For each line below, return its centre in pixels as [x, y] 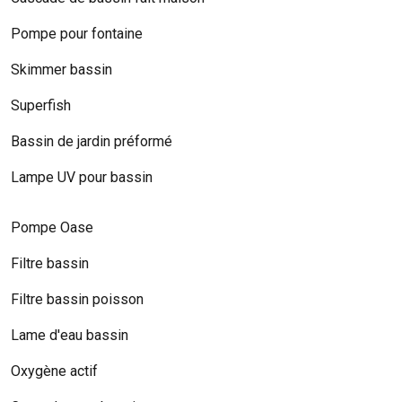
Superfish [41, 105]
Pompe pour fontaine [77, 33]
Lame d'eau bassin [70, 335]
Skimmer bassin [61, 69]
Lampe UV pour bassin [82, 177]
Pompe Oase [52, 227]
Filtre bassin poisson [77, 299]
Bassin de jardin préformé [92, 141]
